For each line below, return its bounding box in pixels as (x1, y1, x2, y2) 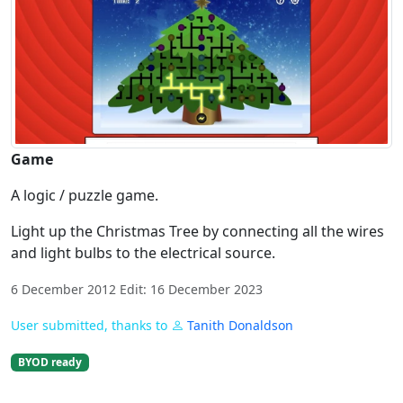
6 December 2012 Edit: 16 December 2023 (11, 281, 263, 299)
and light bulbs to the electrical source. (11, 243, 275, 264)
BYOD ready (17, 354, 82, 371)
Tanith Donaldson (187, 317, 293, 335)
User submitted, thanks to (11, 317, 171, 335)
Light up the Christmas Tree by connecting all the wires (11, 221, 384, 242)
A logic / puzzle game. (11, 185, 158, 206)
